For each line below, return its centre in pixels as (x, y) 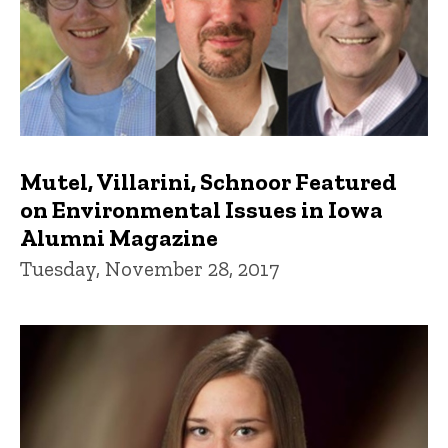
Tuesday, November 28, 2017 (149, 269)
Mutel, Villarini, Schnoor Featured (208, 182)
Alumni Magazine (119, 238)
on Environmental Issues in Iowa (201, 210)
